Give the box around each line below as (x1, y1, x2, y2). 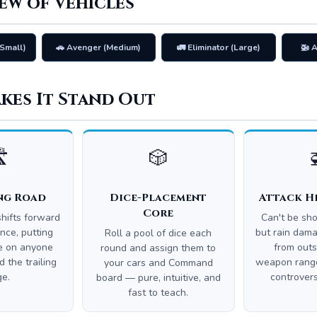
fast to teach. (128, 285, 189, 299)
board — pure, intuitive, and (96, 270, 221, 284)
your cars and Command (103, 255, 213, 270)
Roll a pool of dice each (105, 226, 212, 240)
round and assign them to (100, 241, 217, 255)
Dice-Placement (110, 190, 207, 205)
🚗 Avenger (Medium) (56, 42, 142, 53)
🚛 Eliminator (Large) (176, 42, 260, 53)
